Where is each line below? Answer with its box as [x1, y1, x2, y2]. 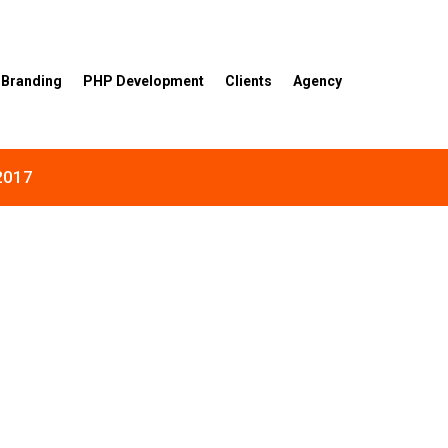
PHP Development [83, 73, 205, 89]
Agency [293, 73, 343, 89]
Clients [225, 73, 273, 89]
